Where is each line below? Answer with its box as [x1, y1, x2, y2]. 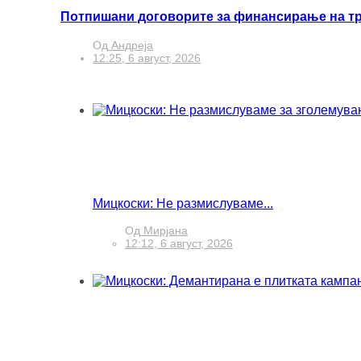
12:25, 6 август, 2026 [93, 52, 201, 64]
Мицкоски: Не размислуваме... [93, 197, 273, 210]
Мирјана [140, 224, 188, 237]
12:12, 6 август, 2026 [125, 237, 233, 250]
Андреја [108, 39, 153, 52]
